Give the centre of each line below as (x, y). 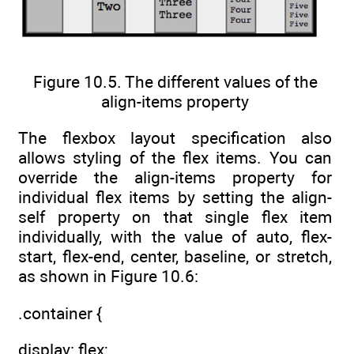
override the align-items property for (175, 178)
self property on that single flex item (175, 217)
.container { (60, 313)
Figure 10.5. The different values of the (175, 82)
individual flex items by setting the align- (175, 198)
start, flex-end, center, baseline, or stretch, (175, 257)
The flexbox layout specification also (175, 138)
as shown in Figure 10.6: (108, 277)
